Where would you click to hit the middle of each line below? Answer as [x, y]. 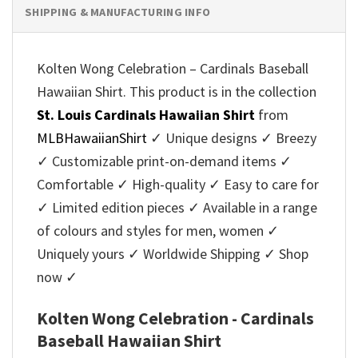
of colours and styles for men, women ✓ [158, 231]
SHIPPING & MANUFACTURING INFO [118, 12]
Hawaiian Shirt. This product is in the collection [177, 92]
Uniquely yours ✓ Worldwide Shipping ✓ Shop [173, 254]
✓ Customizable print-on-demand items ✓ [164, 161]
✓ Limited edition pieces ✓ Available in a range [177, 208]
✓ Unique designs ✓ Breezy [232, 138]
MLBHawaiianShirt [92, 138]
